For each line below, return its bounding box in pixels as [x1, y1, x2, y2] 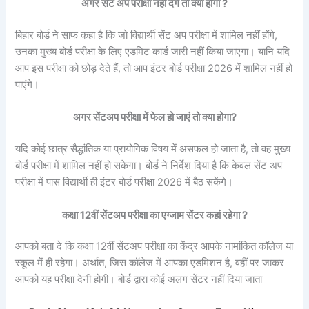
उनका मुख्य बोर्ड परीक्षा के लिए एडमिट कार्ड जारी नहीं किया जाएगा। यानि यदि [15, 45, 290, 58]
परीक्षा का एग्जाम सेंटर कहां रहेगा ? [125, 208, 248, 221]
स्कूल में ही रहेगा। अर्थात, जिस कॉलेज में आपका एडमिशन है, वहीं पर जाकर [15, 257, 285, 270]
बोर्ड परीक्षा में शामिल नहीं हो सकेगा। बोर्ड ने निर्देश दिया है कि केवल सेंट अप [15, 159, 283, 172]
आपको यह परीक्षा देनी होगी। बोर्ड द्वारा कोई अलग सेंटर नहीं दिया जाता [15, 273, 263, 286]
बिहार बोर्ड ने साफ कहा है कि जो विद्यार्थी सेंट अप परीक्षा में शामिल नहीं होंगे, [15, 28, 278, 41]
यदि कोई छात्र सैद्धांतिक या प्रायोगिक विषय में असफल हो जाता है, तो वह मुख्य [15, 143, 291, 156]
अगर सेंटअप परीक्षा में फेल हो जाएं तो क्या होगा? [72, 111, 237, 124]
